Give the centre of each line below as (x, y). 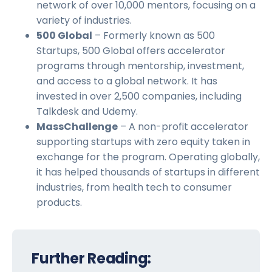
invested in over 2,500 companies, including (139, 97)
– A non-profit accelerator (183, 127)
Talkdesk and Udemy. (87, 112)
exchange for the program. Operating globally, (148, 157)
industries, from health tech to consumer (134, 188)
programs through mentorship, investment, (140, 66)
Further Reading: (92, 259)
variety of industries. (84, 21)
